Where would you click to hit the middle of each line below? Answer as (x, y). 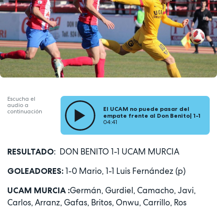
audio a (18, 105)
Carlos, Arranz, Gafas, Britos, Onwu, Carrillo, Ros (97, 202)
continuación (25, 111)
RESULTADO (31, 151)
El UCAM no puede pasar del (147, 108)
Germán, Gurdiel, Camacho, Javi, (133, 190)
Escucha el (21, 99)
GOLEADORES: (36, 171)
